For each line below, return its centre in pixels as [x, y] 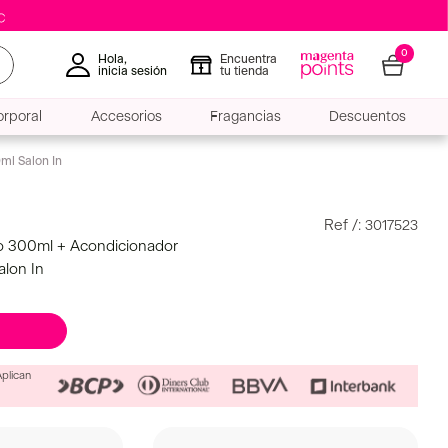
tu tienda [244, 70]
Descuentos [367, 117]
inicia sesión [132, 70]
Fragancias [245, 117]
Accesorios [126, 117]
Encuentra [248, 58]
